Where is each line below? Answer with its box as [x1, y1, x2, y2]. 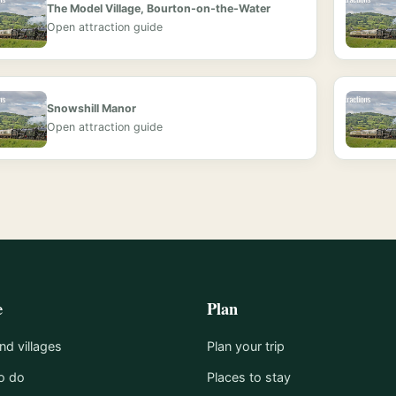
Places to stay [206, 369, 291, 385]
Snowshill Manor [46, 102, 136, 116]
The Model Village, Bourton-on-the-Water [46, 2, 270, 16]
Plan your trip [206, 338, 285, 354]
